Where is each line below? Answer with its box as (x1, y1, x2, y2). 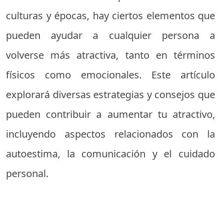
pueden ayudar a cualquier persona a (6, 29, 215, 42)
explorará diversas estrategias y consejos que (6, 88, 215, 101)
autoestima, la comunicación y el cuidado (6, 147, 215, 160)
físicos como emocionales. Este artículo (6, 68, 215, 81)
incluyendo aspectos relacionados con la (6, 127, 215, 141)
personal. (6, 167, 48, 180)
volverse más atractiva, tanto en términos (6, 48, 215, 62)
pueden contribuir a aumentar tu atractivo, (6, 108, 215, 121)
